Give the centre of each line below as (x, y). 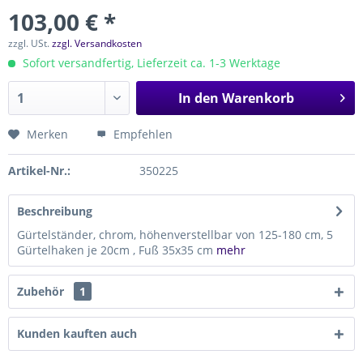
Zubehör (42, 291)
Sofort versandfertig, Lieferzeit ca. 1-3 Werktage (150, 63)
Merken (47, 134)
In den (198, 98)
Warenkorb (258, 98)
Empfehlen (141, 134)
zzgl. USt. (30, 43)
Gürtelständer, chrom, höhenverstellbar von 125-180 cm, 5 (175, 235)
